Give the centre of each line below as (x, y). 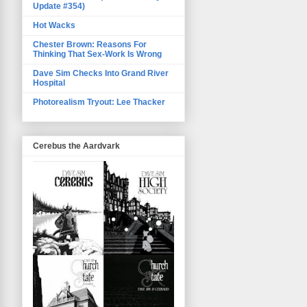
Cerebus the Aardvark (76, 146)
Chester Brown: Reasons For (90, 44)
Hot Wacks (54, 25)
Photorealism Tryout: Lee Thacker (99, 102)
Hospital (49, 83)
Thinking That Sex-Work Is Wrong (97, 54)
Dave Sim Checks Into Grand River (101, 73)
